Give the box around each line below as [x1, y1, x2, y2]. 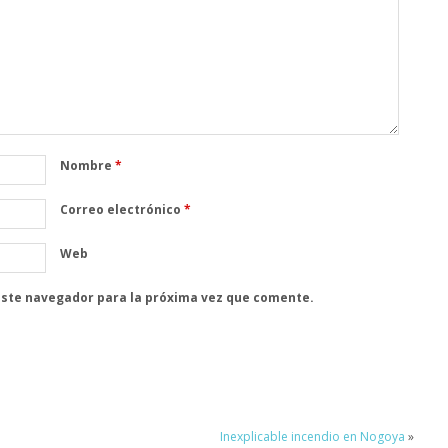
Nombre [59, 157, 115, 174]
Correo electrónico [59, 200, 184, 218]
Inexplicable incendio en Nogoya [219, 428, 405, 446]
